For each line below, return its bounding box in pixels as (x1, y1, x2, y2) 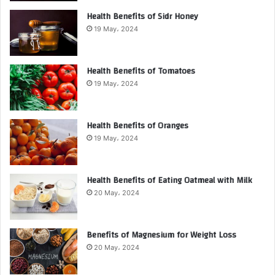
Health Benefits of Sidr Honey (87, 8, 198, 25)
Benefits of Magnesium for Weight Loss (87, 227, 236, 243)
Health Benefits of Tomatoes (87, 63, 195, 79)
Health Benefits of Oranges (87, 117, 188, 134)
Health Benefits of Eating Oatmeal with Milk (87, 172, 252, 188)
